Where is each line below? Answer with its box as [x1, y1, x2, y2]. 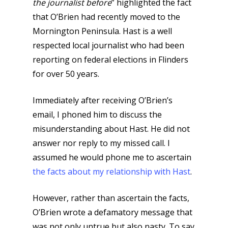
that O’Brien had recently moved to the [33, 11, 180, 22]
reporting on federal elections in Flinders [33, 54, 188, 65]
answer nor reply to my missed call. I [33, 137, 170, 149]
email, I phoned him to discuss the [33, 109, 162, 120]
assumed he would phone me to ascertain [33, 152, 191, 163]
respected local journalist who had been [33, 40, 184, 51]
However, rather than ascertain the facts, [33, 192, 189, 204]
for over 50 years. [33, 68, 99, 79]
